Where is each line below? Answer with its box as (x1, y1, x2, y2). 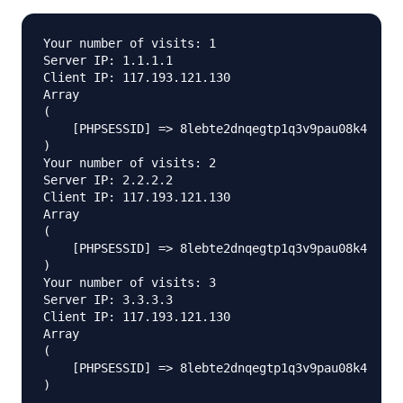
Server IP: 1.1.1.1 (43, 53, 173, 68)
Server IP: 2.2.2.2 (43, 173, 173, 188)
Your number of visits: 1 (43, 36, 216, 51)
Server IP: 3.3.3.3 (43, 292, 173, 308)
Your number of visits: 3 (43, 275, 216, 291)
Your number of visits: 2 (43, 156, 216, 171)
